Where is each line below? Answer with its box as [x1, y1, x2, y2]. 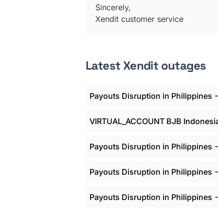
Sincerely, [95, 2, 131, 12]
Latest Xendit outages [86, 58, 206, 73]
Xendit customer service [95, 14, 183, 24]
